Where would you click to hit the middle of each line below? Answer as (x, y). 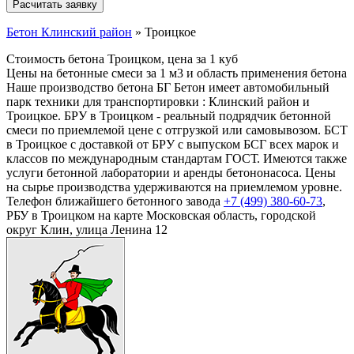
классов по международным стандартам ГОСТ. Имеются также (177, 158)
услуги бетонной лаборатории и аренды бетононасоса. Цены (171, 172)
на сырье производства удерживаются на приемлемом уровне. (174, 186)
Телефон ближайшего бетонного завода (115, 201)
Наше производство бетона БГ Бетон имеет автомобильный (168, 87)
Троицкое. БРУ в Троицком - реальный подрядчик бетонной (169, 115)
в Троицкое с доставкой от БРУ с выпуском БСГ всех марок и (173, 144)
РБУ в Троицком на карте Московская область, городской (161, 215)
